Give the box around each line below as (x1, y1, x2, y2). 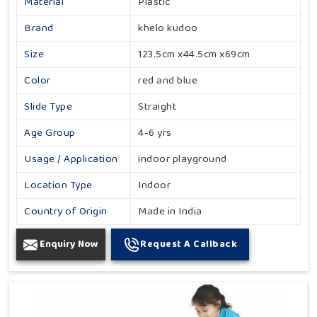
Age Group (24, 125, 76, 142)
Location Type (24, 177, 93, 195)
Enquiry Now (40, 236, 98, 253)
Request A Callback (140, 236, 237, 253)
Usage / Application (24, 151, 118, 168)
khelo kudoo (138, 20, 198, 38)
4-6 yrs (138, 125, 172, 142)
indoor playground (138, 151, 227, 168)
